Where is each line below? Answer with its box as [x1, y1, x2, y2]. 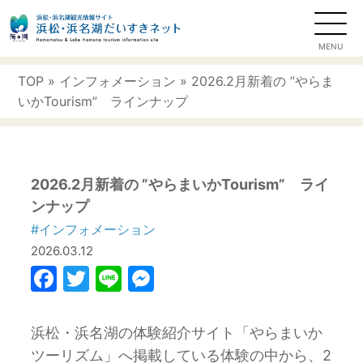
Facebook [57, 263, 178, 294]
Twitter [89, 263, 177, 294]
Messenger [154, 263, 293, 294]
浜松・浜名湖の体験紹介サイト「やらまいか [31, 324, 323, 341]
